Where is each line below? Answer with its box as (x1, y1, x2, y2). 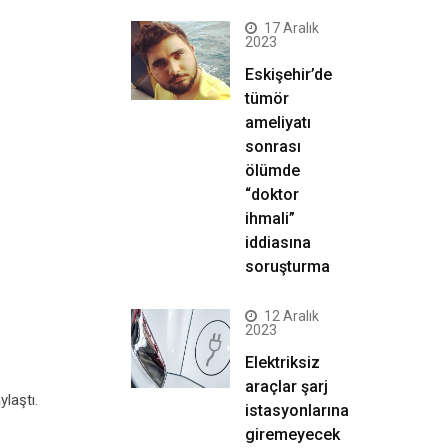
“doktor (245, 185, 299, 204)
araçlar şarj (245, 377, 328, 396)
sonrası (245, 137, 301, 156)
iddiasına (245, 233, 311, 252)
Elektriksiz (245, 353, 320, 372)
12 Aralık (264, 308, 319, 324)
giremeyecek (245, 425, 340, 444)
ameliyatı (245, 113, 311, 132)
